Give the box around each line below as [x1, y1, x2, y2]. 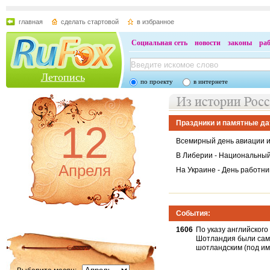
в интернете [193, 78, 228, 85]
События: [176, 209, 211, 218]
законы [228, 39, 252, 47]
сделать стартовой [61, 18, 119, 25]
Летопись [40, 71, 85, 83]
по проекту [140, 78, 173, 85]
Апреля [58, 162, 111, 180]
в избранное [137, 18, 174, 25]
